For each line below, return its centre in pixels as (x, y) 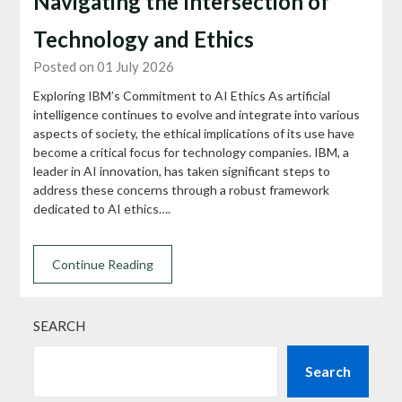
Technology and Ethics (144, 39)
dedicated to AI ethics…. (102, 209)
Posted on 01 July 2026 (104, 66)
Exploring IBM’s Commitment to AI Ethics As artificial (182, 96)
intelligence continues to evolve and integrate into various (197, 114)
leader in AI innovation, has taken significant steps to (182, 171)
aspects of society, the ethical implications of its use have (194, 133)
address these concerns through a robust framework (182, 190)
